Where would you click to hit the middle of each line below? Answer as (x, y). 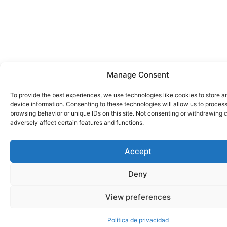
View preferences (138, 197)
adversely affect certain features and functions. (77, 122)
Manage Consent (138, 75)
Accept (138, 151)
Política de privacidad (138, 220)
